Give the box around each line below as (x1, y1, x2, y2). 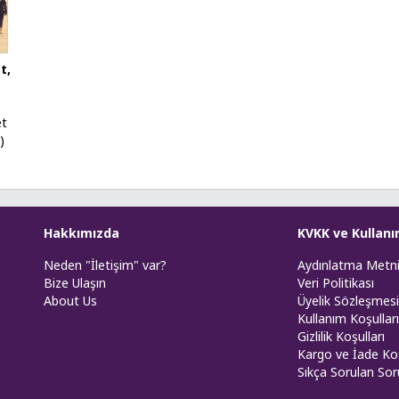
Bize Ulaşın (44, 273, 106, 291)
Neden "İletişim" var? (44, 256, 167, 273)
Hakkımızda (44, 224, 119, 241)
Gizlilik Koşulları (297, 327, 385, 345)
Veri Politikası (297, 273, 374, 291)
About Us (44, 291, 97, 309)
